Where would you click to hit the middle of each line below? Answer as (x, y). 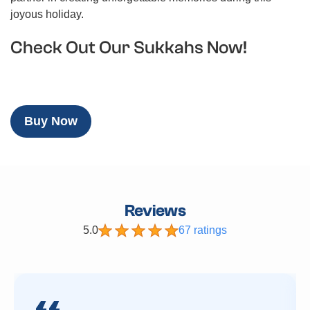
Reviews (155, 210)
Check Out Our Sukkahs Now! (129, 47)
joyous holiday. (47, 14)
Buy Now (51, 121)
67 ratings (203, 230)
